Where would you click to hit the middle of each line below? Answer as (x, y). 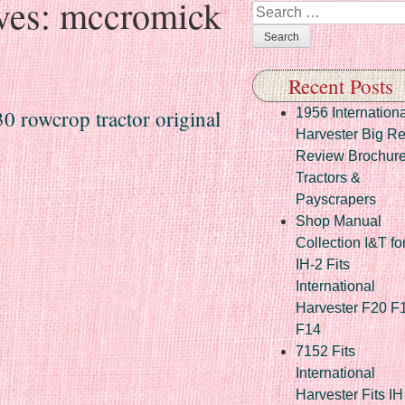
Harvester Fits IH (349, 394)
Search (275, 11)
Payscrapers (336, 199)
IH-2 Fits (323, 264)
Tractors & (328, 177)
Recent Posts (340, 85)
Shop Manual (339, 221)
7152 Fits (325, 351)
